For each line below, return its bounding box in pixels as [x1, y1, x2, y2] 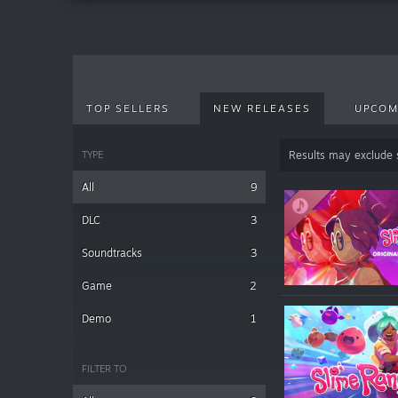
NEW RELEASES [213, 102, 311, 115]
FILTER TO [82, 362, 127, 375]
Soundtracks [82, 246, 142, 259]
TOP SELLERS [86, 102, 170, 115]
